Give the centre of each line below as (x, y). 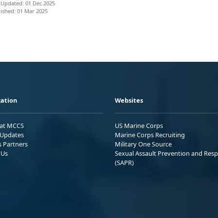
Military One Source (143, 144)
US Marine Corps (139, 125)
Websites (129, 100)
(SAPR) (124, 162)
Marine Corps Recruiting (150, 135)
